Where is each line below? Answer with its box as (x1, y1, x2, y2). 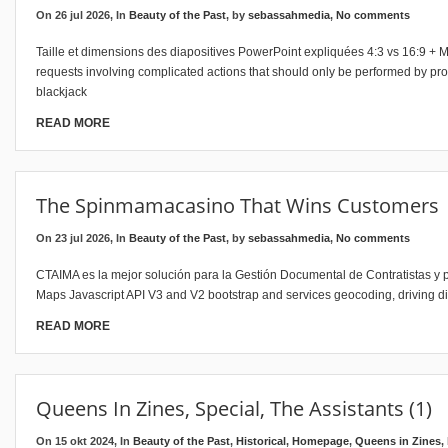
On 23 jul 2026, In (36, 232, 129, 244)
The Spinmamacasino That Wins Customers (36, 192, 439, 219)
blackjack (36, 85, 87, 99)
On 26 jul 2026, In (36, 9, 129, 21)
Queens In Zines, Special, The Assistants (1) (36, 395, 432, 422)
